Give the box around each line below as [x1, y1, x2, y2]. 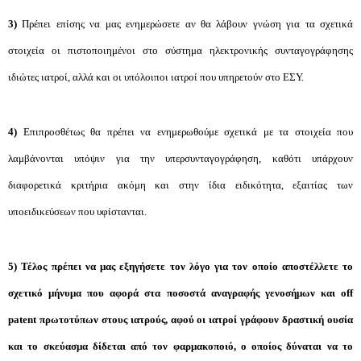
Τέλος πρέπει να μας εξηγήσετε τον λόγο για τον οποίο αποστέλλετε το [21, 260, 353, 272]
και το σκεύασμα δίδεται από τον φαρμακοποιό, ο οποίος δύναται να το [8, 340, 353, 352]
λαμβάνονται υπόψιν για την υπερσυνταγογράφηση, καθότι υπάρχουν [8, 152, 353, 164]
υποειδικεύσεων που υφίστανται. [8, 205, 147, 218]
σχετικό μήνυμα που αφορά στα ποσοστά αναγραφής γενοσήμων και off [8, 287, 353, 299]
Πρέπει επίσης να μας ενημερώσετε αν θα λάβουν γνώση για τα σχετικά [17, 18, 353, 30]
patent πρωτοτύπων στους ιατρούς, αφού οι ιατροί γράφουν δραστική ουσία [8, 313, 353, 326]
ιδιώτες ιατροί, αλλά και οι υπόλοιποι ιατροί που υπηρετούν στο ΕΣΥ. [8, 71, 304, 83]
